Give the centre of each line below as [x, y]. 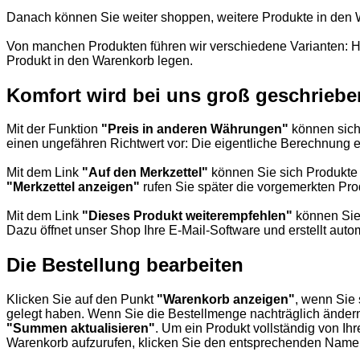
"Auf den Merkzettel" [145, 173]
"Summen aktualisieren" [81, 329]
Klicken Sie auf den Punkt [82, 300]
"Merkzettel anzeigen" [73, 187]
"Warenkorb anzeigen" [226, 300]
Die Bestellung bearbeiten [125, 265]
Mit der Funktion [54, 129]
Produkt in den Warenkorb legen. [100, 60]
